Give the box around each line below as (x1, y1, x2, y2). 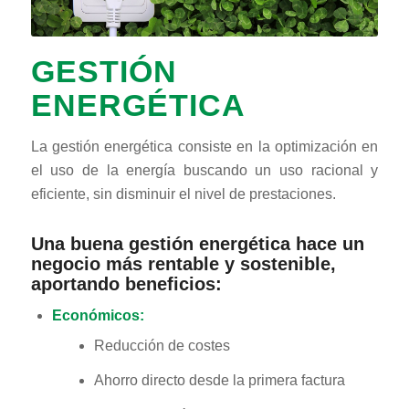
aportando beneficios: (30, 274, 222, 295)
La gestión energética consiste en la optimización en (30, 139, 379, 155)
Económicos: (51, 308, 144, 324)
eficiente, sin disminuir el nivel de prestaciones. (30, 186, 336, 203)
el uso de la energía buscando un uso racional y (30, 163, 379, 179)
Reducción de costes (93, 338, 230, 354)
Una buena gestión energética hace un (30, 234, 364, 255)
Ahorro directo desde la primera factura (93, 372, 345, 389)
